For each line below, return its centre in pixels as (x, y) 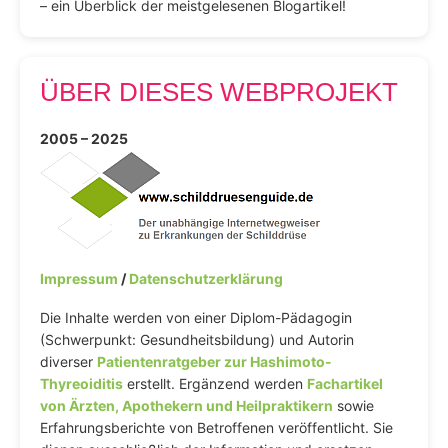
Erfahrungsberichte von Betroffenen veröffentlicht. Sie (216, 427)
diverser (68, 361)
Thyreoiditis (81, 383)
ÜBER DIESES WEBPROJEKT (219, 92)
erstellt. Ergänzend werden (215, 383)
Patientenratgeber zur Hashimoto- (214, 361)
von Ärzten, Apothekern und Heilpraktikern (186, 405)
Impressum (79, 278)
